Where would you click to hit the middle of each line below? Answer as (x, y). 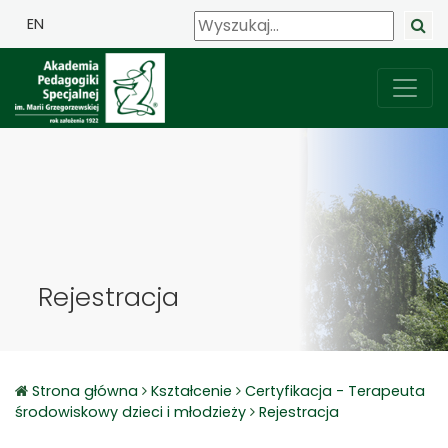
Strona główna (87, 391)
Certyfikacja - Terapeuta (335, 391)
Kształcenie (191, 391)
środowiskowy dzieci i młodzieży (130, 412)
